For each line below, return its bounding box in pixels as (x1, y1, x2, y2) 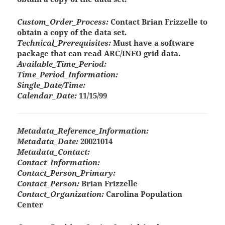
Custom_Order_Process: (17, 17, 109, 27)
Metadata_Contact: (17, 147, 90, 157)
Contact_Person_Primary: (17, 168, 116, 178)
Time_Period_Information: (17, 69, 119, 80)
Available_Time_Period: (17, 59, 107, 69)
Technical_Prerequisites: (17, 38, 111, 48)
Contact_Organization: (17, 189, 104, 199)
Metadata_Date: (17, 136, 79, 147)
